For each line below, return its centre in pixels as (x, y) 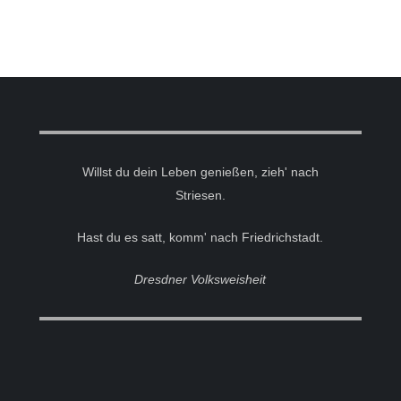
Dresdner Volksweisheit (200, 280)
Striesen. (200, 196)
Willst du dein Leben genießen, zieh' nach (200, 172)
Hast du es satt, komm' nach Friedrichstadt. (200, 238)
